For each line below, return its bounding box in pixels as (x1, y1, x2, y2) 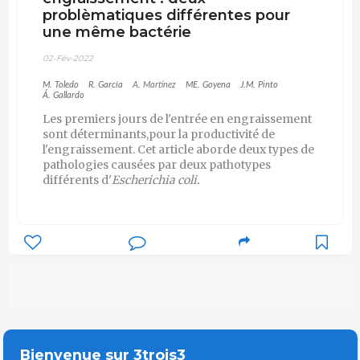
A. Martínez (132, 80, 176, 90)
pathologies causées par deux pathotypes (42, 157, 271, 173)
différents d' (42, 173, 112, 188)
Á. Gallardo (42, 91, 84, 100)
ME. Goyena (185, 80, 231, 90)
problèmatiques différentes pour (42, 5, 290, 24)
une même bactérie (42, 22, 191, 41)
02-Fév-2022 (42, 53, 93, 64)
